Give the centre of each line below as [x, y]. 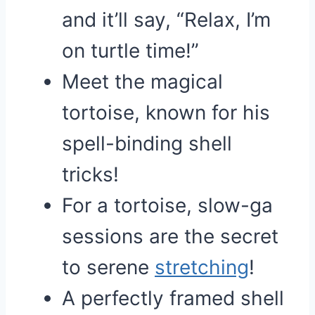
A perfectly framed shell [173, 298]
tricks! [90, 174]
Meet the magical [142, 82]
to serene [108, 267]
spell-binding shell [147, 143]
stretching [202, 267]
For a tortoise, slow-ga [167, 205]
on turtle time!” [130, 51]
